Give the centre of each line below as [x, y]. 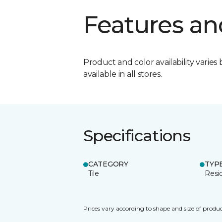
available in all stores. [123, 74]
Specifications [137, 135]
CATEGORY [108, 164]
